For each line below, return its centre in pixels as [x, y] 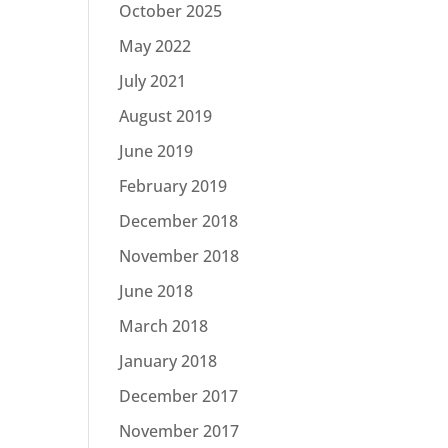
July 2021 [153, 80]
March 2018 [164, 325]
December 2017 [179, 395]
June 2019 [156, 150]
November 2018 [179, 255]
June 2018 [156, 290]
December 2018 [179, 220]
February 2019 [173, 185]
